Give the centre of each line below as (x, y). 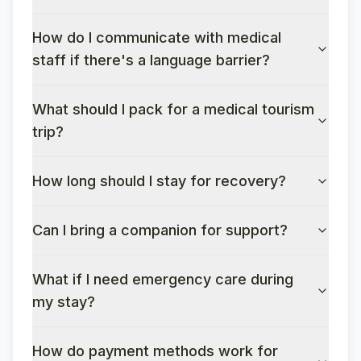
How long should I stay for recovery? (159, 181)
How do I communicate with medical (157, 37)
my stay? (64, 302)
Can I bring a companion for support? (160, 230)
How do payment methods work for (155, 351)
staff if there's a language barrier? (151, 60)
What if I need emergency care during (163, 279)
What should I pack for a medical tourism (173, 109)
